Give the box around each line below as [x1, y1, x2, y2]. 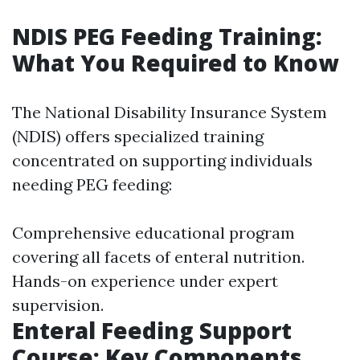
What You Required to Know [12, 47, 338, 79]
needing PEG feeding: [12, 174, 172, 195]
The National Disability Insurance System [12, 102, 327, 123]
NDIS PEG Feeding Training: [12, 21, 322, 52]
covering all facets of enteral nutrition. [12, 247, 305, 268]
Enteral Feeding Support [12, 315, 292, 346]
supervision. [12, 295, 104, 316]
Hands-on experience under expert [12, 271, 278, 292]
